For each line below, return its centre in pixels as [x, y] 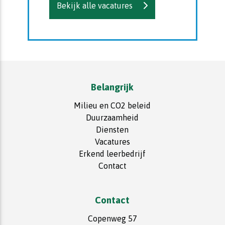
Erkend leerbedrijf [113, 153]
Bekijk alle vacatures [95, 6]
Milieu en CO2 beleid [113, 105]
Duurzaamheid [113, 117]
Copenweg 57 [112, 218]
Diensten [113, 129]
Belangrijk [113, 87]
